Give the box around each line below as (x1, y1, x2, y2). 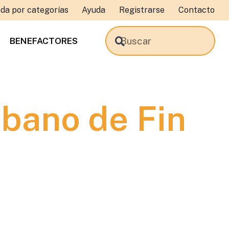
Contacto (178, 5, 215, 15)
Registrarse (119, 5, 165, 15)
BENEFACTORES (10, 36, 78, 46)
